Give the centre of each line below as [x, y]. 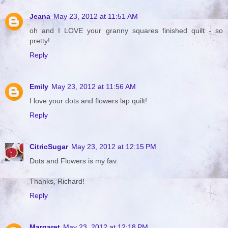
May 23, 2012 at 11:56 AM [94, 86]
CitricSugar [49, 146]
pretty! [40, 40]
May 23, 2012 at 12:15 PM [114, 146]
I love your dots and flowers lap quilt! [88, 101]
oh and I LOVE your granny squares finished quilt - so [126, 30]
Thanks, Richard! [57, 181]
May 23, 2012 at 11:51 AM [96, 16]
